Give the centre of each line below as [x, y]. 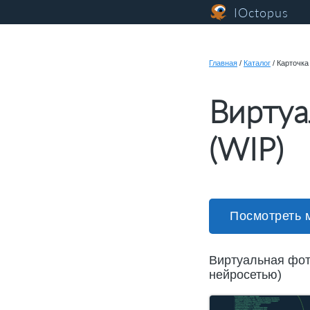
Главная [223, 63]
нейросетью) [245, 275]
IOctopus [261, 12]
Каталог [257, 63]
